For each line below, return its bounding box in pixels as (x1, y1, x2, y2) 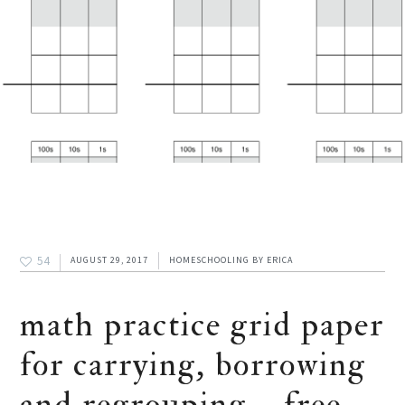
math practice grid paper (20, 304, 385, 347)
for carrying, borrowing (20, 344, 367, 387)
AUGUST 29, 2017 (71, 254, 149, 267)
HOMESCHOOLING (169, 254, 250, 267)
